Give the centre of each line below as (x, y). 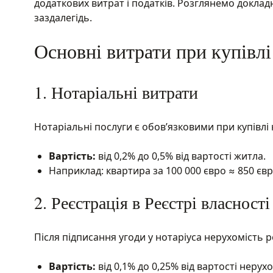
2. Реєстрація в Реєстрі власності (152, 202)
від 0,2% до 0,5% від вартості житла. (181, 156)
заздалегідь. (63, 18)
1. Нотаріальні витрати (116, 92)
